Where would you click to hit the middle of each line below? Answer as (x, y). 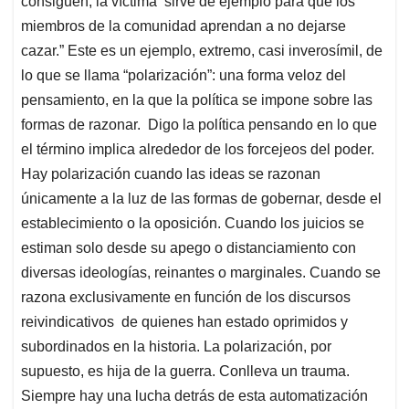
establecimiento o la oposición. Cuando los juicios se (193, 224)
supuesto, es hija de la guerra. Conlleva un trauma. (185, 372)
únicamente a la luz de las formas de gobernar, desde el (201, 199)
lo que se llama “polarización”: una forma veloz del (184, 76)
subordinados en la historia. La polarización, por (176, 347)
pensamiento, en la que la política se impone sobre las (197, 100)
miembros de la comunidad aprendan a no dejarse (184, 26)
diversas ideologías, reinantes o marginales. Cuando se (201, 273)
